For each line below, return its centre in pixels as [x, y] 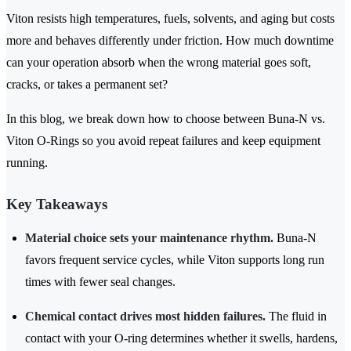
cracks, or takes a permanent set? [87, 85]
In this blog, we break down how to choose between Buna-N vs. [166, 119]
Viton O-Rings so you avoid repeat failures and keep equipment [163, 141]
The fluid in [296, 317]
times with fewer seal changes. [100, 282]
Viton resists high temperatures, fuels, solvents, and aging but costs [170, 19]
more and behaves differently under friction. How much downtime [170, 41]
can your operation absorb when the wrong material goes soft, [159, 63]
